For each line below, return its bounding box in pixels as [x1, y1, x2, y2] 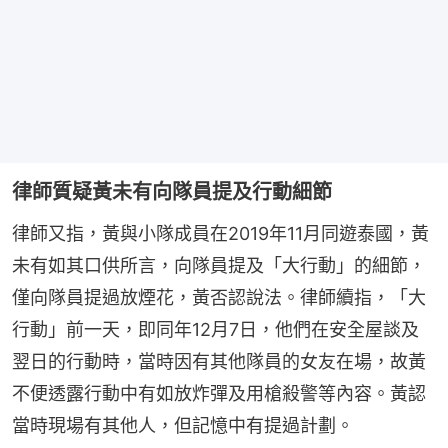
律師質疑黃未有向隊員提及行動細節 [12, 179, 332, 204]
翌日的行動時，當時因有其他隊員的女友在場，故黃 [12, 350, 426, 372]
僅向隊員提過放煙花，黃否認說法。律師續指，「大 [12, 286, 426, 308]
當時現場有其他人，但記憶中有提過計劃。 [12, 414, 354, 436]
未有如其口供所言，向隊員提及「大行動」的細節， [12, 254, 426, 276]
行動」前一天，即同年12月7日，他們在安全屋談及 [12, 318, 419, 340]
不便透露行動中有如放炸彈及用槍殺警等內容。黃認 [12, 382, 426, 404]
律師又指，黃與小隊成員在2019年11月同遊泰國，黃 [12, 222, 429, 244]
